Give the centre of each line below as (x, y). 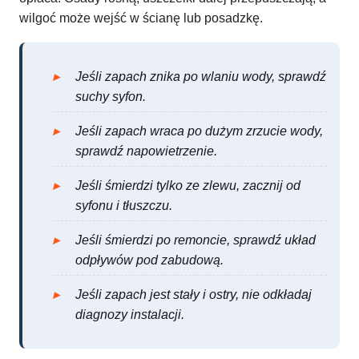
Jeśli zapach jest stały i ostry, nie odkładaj (194, 295)
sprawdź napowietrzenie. (146, 151)
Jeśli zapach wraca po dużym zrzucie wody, (199, 131)
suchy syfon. (111, 97)
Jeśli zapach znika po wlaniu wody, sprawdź (201, 77)
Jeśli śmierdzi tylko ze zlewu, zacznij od (188, 186)
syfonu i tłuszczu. (124, 206)
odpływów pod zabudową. (149, 260)
